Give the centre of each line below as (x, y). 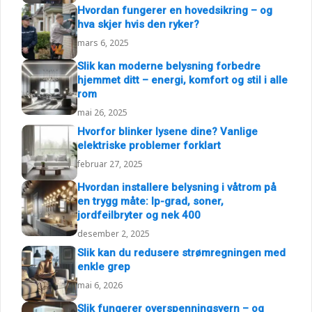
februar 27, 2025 (110, 164)
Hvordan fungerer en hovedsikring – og (175, 10)
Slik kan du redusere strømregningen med (181, 252)
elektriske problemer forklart (149, 145)
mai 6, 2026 (100, 285)
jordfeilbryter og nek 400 (139, 215)
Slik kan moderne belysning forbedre (169, 66)
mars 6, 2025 (103, 42)
